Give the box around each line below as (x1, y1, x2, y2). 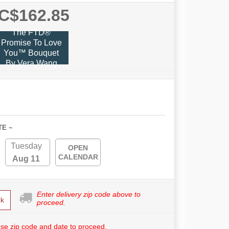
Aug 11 (12, 154, 40, 164)
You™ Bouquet (4, 48, 59, 57)
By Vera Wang (5, 58, 57, 67)
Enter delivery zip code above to (37, 190, 141, 199)
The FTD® (12, 28, 51, 37)
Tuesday (10, 142, 42, 151)
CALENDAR (58, 153, 98, 162)
